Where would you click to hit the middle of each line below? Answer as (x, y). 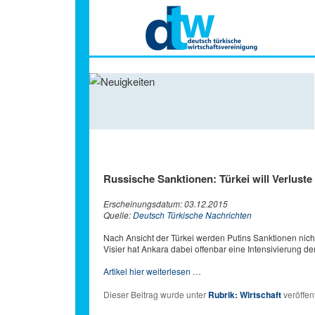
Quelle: (118, 215)
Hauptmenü (116, 65)
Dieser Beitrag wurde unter (156, 295)
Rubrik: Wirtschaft (245, 295)
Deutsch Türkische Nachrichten (192, 215)
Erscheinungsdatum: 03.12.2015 (166, 204)
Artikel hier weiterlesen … (152, 271)
